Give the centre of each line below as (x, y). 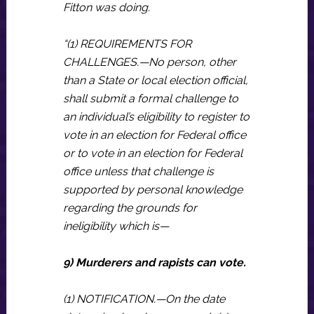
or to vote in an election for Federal (152, 153)
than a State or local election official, (155, 80)
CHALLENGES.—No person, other (149, 62)
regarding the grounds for (130, 208)
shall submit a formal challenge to (150, 98)
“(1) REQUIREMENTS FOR (127, 44)
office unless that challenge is (138, 171)
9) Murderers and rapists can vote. (154, 262)
